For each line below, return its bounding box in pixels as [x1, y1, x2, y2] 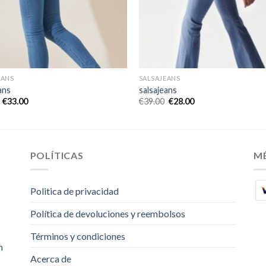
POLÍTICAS [30, 149, 84, 161]
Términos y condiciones [30, 230, 125, 242]
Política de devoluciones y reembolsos [30, 208, 185, 220]
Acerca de [30, 253, 71, 265]
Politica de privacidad [30, 185, 119, 197]
